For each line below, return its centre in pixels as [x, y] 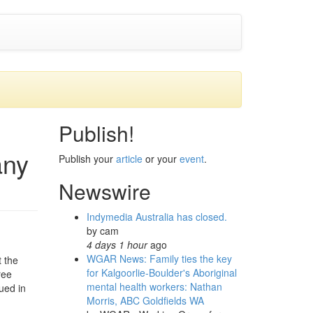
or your [161, 159]
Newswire [104, 191]
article [129, 159]
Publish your [87, 159]
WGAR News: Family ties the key [159, 259]
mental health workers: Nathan [154, 286]
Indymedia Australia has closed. [156, 217]
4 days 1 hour [117, 245]
